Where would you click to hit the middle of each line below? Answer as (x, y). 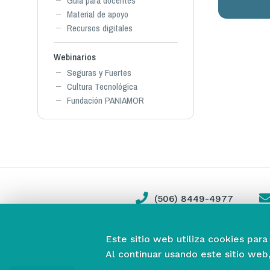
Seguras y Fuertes (99, 73)
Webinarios (75, 57)
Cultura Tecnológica (102, 86)
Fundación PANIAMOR (105, 100)
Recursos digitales (100, 28)
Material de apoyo (98, 14)
